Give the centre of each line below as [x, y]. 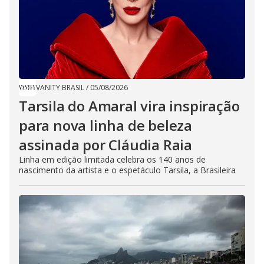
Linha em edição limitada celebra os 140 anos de [112, 160]
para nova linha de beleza [106, 126]
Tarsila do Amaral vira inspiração [129, 106]
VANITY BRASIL [60, 88]
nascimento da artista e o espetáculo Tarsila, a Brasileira [127, 170]
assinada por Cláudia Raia [105, 145]
